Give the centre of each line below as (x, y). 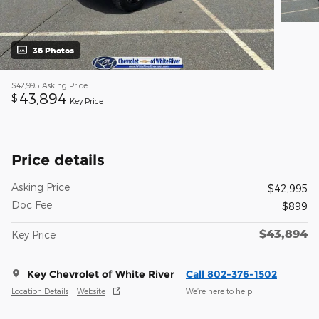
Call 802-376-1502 (231, 274)
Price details (58, 160)
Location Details (40, 291)
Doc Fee (32, 205)
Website (91, 291)
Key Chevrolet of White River (101, 274)
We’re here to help (219, 291)
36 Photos (53, 51)
